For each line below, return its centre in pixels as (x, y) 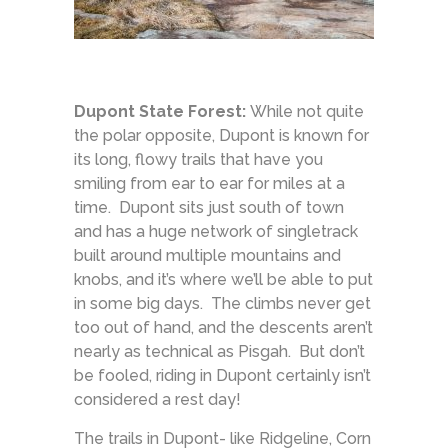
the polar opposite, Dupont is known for (221, 135)
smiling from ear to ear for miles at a (209, 183)
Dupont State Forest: (162, 111)
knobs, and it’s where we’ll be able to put (223, 279)
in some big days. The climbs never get (222, 303)
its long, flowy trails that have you (198, 159)
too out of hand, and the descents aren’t (223, 327)
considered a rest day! (157, 399)
